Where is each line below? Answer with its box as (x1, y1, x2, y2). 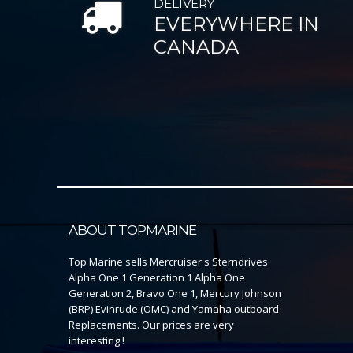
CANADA (153, 35, 239, 59)
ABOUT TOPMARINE (69, 222, 196, 239)
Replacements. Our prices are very (69, 318, 234, 333)
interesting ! (69, 333, 124, 348)
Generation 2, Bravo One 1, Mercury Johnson (69, 286, 281, 301)
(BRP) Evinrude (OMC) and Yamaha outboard (69, 302, 279, 317)
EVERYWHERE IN (153, 13, 319, 36)
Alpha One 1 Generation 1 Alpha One (69, 270, 245, 285)
